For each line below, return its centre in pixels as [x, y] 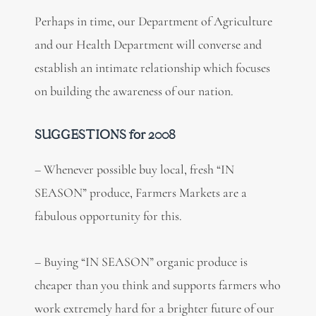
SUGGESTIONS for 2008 [105, 135]
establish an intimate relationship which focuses [152, 67]
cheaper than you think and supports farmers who [157, 285]
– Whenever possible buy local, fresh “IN [134, 170]
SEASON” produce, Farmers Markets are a [140, 193]
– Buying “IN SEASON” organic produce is [141, 261]
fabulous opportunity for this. [108, 216]
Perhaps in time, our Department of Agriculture [153, 21]
